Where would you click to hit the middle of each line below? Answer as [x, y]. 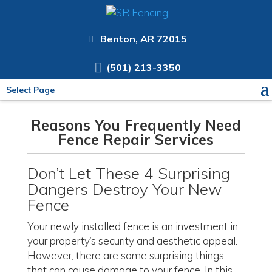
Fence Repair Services [136, 140]
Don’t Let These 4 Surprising [128, 173]
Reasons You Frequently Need [136, 125]
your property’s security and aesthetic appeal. [132, 241]
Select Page [30, 90]
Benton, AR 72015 [144, 39]
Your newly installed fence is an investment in [132, 226]
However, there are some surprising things [125, 255]
